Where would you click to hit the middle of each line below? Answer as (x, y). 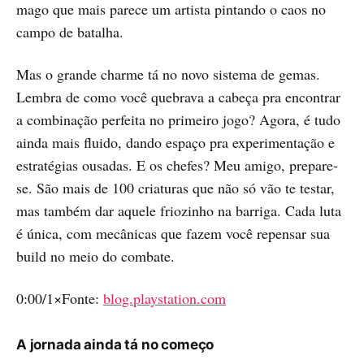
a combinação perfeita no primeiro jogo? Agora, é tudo (178, 119)
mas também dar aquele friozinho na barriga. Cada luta (179, 210)
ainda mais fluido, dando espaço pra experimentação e (175, 142)
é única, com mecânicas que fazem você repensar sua (173, 233)
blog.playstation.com (165, 298)
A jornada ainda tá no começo (115, 344)
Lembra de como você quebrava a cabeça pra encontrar (178, 96)
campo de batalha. (70, 31)
